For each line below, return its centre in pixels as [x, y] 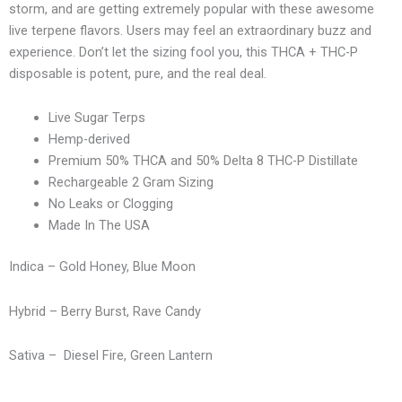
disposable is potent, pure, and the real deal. [138, 73]
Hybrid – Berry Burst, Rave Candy [105, 311]
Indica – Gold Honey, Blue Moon [102, 267]
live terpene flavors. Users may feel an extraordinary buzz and [190, 30]
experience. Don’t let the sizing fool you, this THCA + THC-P [184, 52]
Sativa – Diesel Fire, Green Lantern [111, 356]
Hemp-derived [89, 140]
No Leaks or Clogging [110, 204]
